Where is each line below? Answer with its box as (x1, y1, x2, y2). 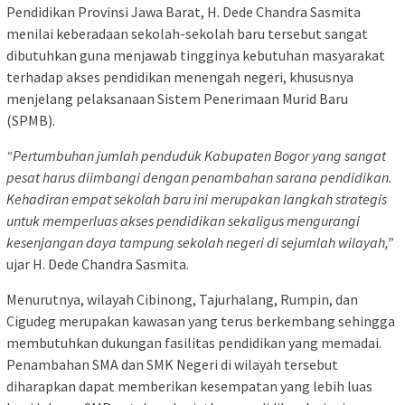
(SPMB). (6, 110, 55, 129)
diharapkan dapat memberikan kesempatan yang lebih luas (6, 376, 372, 395)
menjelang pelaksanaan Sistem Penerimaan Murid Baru (6, 89, 348, 108)
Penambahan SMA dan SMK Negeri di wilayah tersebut (6, 354, 338, 373)
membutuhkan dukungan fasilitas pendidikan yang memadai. (6, 333, 381, 352)
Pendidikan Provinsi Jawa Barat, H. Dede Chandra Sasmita (6, 2, 361, 21)
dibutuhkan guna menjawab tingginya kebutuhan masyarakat (6, 45, 385, 64)
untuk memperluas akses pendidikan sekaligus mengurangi (6, 211, 360, 230)
